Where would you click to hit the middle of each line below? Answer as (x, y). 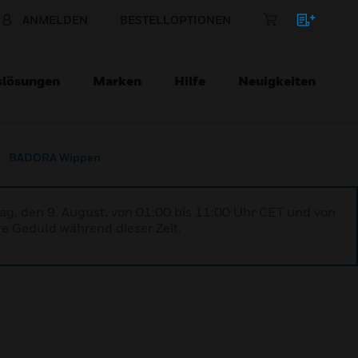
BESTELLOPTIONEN (175, 20)
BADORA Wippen (55, 157)
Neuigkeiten (277, 81)
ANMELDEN (55, 20)
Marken (117, 81)
